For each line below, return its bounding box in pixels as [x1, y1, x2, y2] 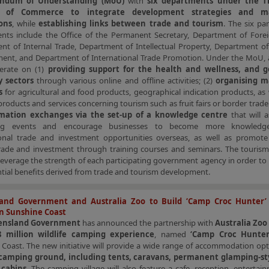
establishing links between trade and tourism [38, 18, 223, 29]
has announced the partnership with [82, 217, 215, 228]
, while [12, 18, 39, 29]
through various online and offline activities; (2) [34, 75, 216, 86]
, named [154, 229, 191, 240]
